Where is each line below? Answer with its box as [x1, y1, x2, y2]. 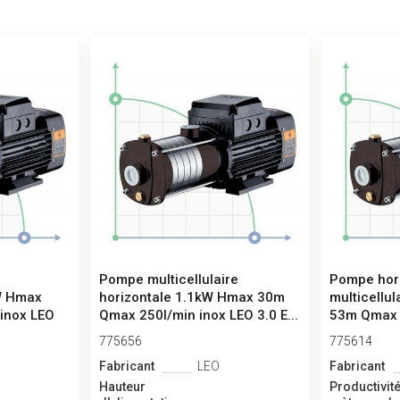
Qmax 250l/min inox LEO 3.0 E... [98, 307, 298, 324]
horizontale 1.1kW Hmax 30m [98, 289, 285, 306]
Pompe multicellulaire [98, 271, 238, 288]
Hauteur [98, 379, 146, 395]
